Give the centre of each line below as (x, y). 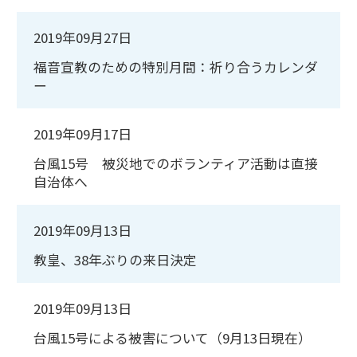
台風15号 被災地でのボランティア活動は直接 (176, 164)
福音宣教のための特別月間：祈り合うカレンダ (176, 67)
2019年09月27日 (82, 38)
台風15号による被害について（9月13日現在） (173, 337)
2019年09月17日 (82, 134)
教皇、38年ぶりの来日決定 (115, 260)
